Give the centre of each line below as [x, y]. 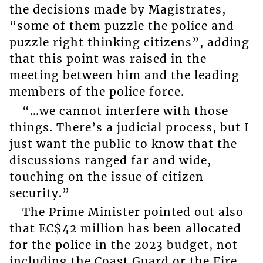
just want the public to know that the [123, 144]
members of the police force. [97, 92]
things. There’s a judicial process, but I [129, 127]
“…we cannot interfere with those [125, 111]
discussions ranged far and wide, [110, 160]
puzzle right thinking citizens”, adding [129, 43]
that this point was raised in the [108, 59]
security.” [39, 193]
